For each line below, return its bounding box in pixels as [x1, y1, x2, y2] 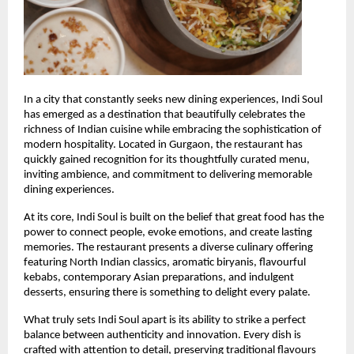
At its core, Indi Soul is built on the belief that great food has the [24, 212, 324, 224]
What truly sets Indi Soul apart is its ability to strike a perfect [24, 314, 306, 327]
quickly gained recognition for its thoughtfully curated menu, [24, 154, 310, 167]
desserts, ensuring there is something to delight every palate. [24, 287, 311, 299]
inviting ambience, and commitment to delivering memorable [24, 169, 312, 182]
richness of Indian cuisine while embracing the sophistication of [24, 124, 322, 137]
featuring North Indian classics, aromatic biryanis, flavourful [24, 257, 306, 269]
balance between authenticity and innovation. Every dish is [24, 330, 301, 342]
